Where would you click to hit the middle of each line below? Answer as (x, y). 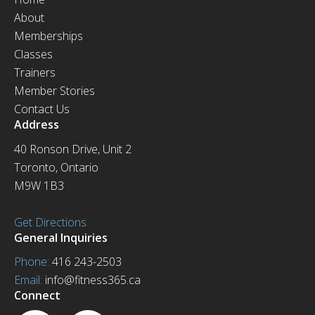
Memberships (49, 36)
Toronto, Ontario (56, 167)
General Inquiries (61, 237)
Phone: (32, 261)
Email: (28, 279)
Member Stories (54, 91)
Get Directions (50, 222)
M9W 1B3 (39, 185)
